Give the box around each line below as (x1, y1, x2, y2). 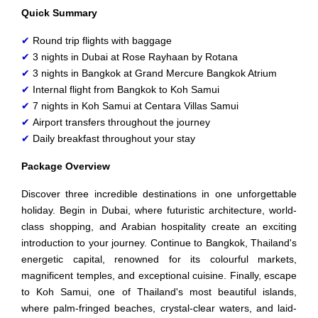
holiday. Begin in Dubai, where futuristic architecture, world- (21, 204, 297, 216)
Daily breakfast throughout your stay (30, 132, 195, 144)
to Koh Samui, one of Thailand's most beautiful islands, (21, 285, 297, 297)
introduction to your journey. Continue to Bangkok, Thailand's (21, 236, 297, 248)
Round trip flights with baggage (30, 34, 175, 46)
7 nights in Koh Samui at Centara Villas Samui (30, 99, 238, 111)
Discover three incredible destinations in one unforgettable (21, 187, 297, 199)
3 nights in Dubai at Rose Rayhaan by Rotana (30, 50, 241, 62)
